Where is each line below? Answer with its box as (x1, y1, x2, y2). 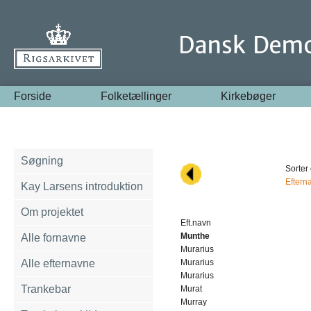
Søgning (21, 155, 63, 167)
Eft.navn (180, 218, 211, 228)
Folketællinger (101, 90, 172, 102)
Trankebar (21, 283, 71, 295)
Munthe (180, 231, 210, 241)
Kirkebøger (221, 90, 276, 102)
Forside (14, 90, 51, 102)
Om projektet (21, 206, 83, 218)
